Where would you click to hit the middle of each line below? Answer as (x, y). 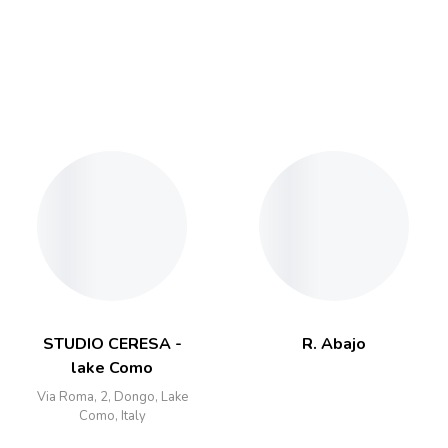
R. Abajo (334, 344)
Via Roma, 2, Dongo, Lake (112, 397)
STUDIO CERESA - (112, 344)
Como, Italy (112, 416)
